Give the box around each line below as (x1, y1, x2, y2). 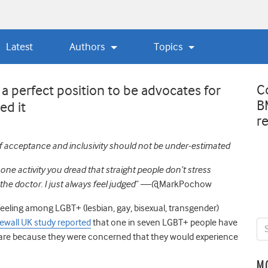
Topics (154, 40, 185, 53)
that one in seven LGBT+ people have (91, 217, 237, 228)
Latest (5, 40, 33, 53)
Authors (69, 40, 108, 53)
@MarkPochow (151, 178, 212, 190)
